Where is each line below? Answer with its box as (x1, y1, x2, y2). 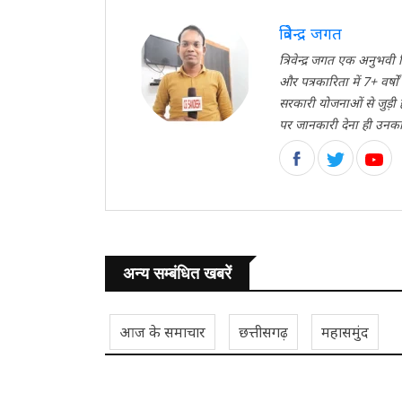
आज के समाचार (119, 321, 205, 342)
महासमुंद (321, 321, 369, 342)
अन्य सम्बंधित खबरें (123, 264, 232, 283)
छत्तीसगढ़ (239, 321, 288, 342)
